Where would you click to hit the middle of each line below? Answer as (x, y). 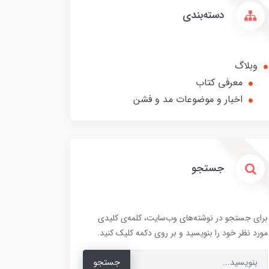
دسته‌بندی (205, 16)
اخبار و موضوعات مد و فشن (188, 100)
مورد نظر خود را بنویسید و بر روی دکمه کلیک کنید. (183, 233)
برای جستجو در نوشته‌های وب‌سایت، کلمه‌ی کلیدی (183, 218)
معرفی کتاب (219, 83)
